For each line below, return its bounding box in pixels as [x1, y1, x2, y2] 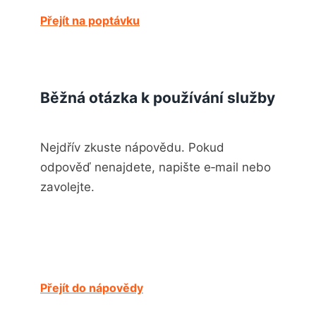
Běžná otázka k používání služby [40, 88, 275, 107]
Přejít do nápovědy [40, 281, 143, 295]
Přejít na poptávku [40, 13, 140, 28]
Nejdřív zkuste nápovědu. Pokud [40, 140, 224, 154]
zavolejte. [40, 180, 95, 194]
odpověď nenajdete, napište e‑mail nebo [40, 160, 271, 174]
